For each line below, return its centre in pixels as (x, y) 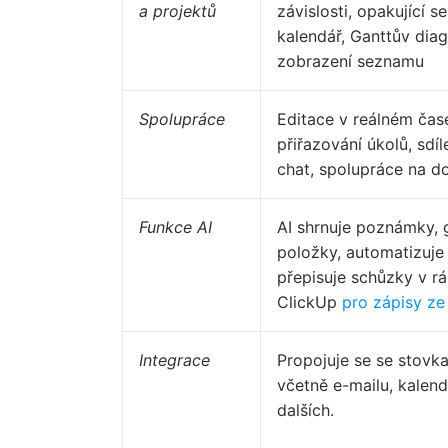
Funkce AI (175, 227)
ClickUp (309, 302)
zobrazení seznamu (350, 61)
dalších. (305, 410)
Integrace (174, 360)
